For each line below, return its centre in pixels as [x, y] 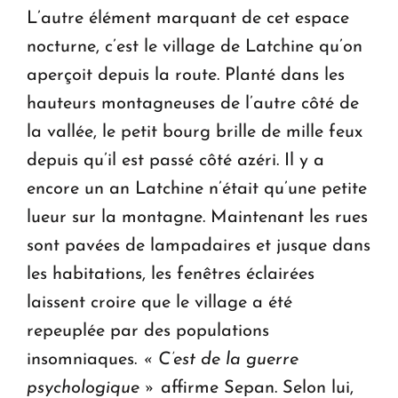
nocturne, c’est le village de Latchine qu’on [195, 48]
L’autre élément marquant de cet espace [188, 19]
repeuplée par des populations [148, 332]
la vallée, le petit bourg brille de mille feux [195, 133]
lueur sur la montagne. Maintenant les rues [197, 218]
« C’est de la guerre [220, 360]
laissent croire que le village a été [159, 303]
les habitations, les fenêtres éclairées [171, 275]
